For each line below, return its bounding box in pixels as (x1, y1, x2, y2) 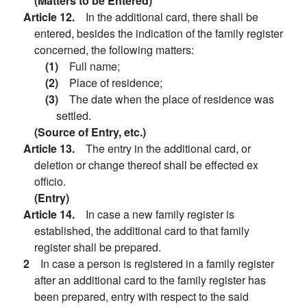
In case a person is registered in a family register (40, 256, 274, 271)
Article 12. (23, 9, 86, 25)
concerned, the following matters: (34, 42, 194, 58)
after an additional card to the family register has (34, 272, 266, 288)
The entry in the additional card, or (86, 140, 251, 156)
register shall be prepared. (34, 239, 161, 255)
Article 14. (23, 206, 86, 222)
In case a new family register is (86, 206, 234, 222)
